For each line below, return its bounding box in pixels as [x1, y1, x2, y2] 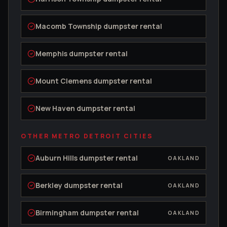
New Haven [35, 103, 75, 113]
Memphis [35, 49, 67, 59]
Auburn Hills [35, 153, 78, 163]
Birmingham [35, 208, 79, 218]
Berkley [35, 180, 62, 191]
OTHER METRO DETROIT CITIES [21, 132, 154, 141]
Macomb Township [35, 21, 102, 31]
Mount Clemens [35, 76, 92, 86]
